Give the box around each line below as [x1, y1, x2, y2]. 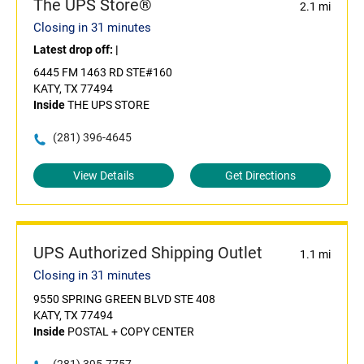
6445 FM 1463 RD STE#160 [33, 66, 172, 80]
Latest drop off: [33, 43, 115, 57]
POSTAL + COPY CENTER [65, 325, 194, 339]
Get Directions [225, 169, 296, 183]
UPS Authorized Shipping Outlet [33, 243, 262, 263]
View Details [73, 169, 134, 183]
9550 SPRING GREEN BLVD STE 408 [33, 292, 215, 306]
